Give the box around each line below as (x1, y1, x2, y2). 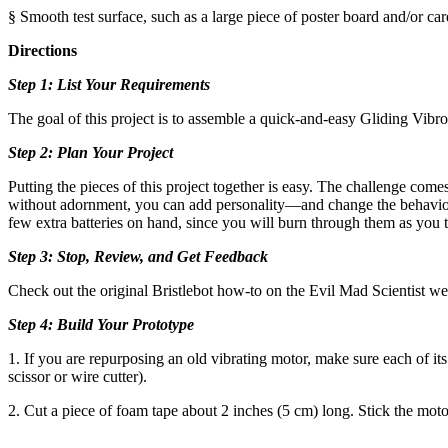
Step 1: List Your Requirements (8, 75, 210, 93)
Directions (8, 41, 77, 59)
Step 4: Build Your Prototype (8, 315, 194, 333)
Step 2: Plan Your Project (8, 143, 173, 161)
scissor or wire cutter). (8, 367, 147, 385)
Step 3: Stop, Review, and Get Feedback (8, 247, 268, 265)
